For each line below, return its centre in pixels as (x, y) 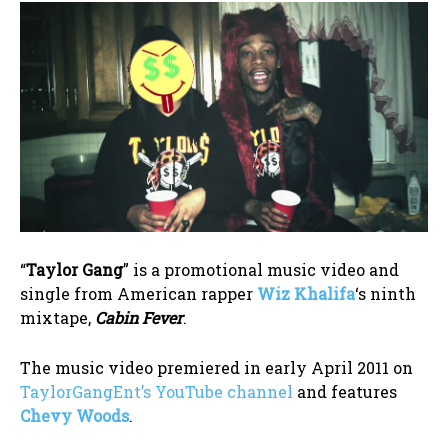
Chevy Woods (74, 415)
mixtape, (57, 317)
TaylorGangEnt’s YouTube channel (156, 391)
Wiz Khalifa (306, 293)
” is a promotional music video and (261, 269)
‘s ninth (385, 293)
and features (345, 391)
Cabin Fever (139, 317)
